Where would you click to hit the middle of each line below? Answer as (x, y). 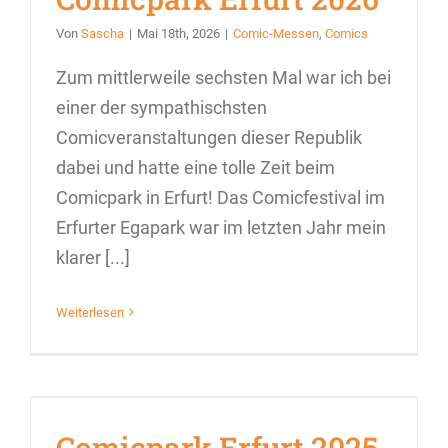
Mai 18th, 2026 (178, 33)
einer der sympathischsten (161, 107)
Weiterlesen (90, 312)
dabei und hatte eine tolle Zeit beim (195, 167)
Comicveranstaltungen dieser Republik (209, 137)
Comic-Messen (276, 33)
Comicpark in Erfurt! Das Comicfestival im (220, 197)
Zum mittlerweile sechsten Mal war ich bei (223, 77)
